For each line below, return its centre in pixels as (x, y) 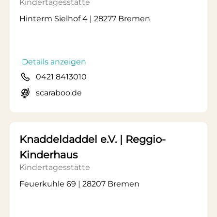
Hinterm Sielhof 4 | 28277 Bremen (85, 19)
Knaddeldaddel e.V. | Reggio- (93, 139)
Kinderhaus (48, 155)
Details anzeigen (54, 62)
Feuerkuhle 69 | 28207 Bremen (79, 184)
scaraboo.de (59, 93)
